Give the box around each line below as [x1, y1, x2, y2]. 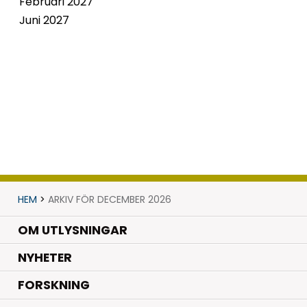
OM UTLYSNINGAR [17, 221, 127, 238]
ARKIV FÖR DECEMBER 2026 [47, 192, 171, 206]
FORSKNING [17, 277, 90, 294]
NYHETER [17, 249, 72, 267]
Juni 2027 [19, 12, 69, 28]
